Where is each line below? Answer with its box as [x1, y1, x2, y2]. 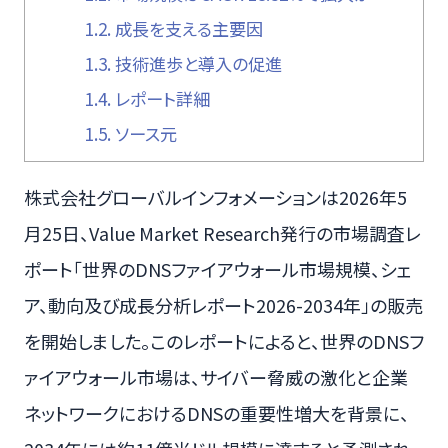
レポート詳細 [110, 86, 210, 112]
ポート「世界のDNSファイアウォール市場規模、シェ [24, 256, 412, 283]
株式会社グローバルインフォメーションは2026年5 [24, 184, 407, 211]
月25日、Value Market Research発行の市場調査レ [24, 220, 421, 247]
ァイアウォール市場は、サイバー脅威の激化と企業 [24, 364, 408, 391]
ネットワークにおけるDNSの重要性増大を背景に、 [24, 400, 409, 427]
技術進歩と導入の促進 [110, 51, 282, 77]
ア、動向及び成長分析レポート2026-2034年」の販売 [24, 292, 423, 319]
